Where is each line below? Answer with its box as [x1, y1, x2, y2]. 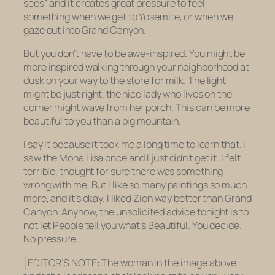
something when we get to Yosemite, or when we [23, 9, 233, 23]
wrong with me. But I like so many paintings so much [23, 178, 247, 192]
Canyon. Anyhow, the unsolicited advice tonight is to [23, 205, 249, 219]
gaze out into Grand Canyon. [23, 23, 147, 37]
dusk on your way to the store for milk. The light [23, 74, 227, 87]
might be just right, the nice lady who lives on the [23, 87, 232, 101]
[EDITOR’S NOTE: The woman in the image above [23, 255, 236, 269]
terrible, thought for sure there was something [23, 165, 223, 179]
